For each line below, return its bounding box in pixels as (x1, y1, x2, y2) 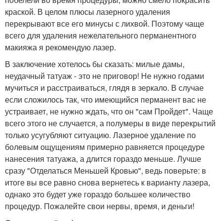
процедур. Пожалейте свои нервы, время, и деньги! (5, 200, 194, 212)
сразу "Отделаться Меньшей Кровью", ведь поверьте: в (5, 164, 206, 176)
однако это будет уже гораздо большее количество (5, 188, 190, 200)
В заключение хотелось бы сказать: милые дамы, (5, 58, 184, 70)
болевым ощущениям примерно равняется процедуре (5, 141, 205, 152)
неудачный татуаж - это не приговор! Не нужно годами (5, 70, 204, 81)
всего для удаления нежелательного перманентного (5, 29, 196, 41)
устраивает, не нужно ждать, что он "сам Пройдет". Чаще (5, 105, 213, 117)
